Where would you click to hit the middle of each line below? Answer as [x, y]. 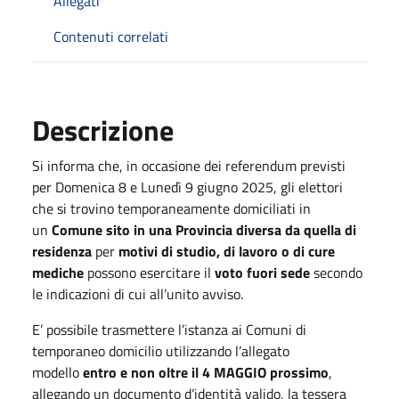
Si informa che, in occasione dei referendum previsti [189, 166]
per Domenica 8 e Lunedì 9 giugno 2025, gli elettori [187, 187]
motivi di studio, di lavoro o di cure [227, 251]
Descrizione [103, 130]
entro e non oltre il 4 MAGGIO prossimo [206, 372]
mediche [58, 273]
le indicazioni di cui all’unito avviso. [138, 294]
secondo [336, 273]
